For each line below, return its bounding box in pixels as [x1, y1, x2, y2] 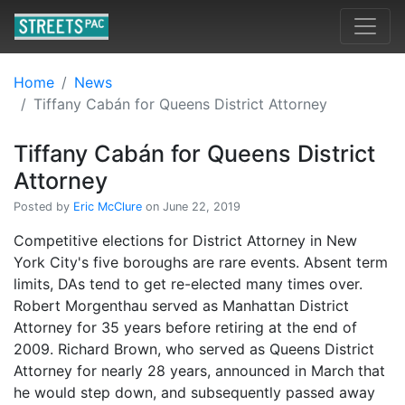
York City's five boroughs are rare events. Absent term [14, 252, 388, 271]
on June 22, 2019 [142, 199, 240, 213]
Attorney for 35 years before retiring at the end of [14, 317, 357, 336]
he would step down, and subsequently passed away [14, 382, 375, 401]
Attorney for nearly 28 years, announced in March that [14, 361, 385, 380]
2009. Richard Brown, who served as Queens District [14, 339, 374, 358]
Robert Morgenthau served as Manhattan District [14, 296, 349, 315]
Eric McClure [73, 199, 142, 213]
